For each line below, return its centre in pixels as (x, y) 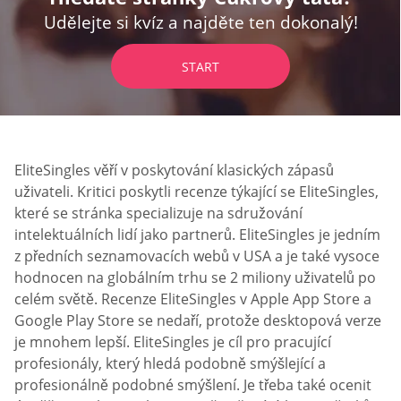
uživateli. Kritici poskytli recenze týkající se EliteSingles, (196, 191)
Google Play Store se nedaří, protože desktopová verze (198, 320)
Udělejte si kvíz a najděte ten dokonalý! (200, 22)
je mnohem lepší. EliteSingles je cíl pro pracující (173, 341)
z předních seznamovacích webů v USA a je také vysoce (197, 256)
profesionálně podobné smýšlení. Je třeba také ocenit (193, 384)
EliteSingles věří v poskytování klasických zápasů (174, 170)
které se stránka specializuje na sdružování (158, 213)
